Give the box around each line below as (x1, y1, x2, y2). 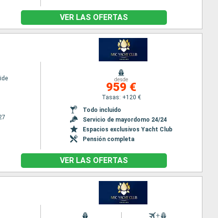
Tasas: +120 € (101, 93, 141, 101)
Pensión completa (83, 135, 135, 143)
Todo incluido (83, 106, 122, 113)
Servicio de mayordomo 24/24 (83, 116, 167, 123)
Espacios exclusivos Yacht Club (83, 126, 173, 133)
